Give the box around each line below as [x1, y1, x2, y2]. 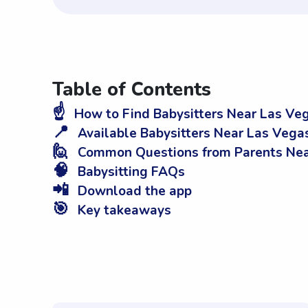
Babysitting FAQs [74, 163, 185, 181]
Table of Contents [52, 77, 211, 103]
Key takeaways [74, 201, 171, 220]
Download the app [74, 182, 192, 201]
